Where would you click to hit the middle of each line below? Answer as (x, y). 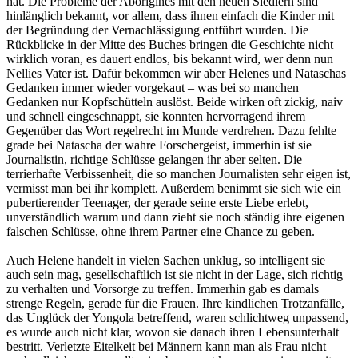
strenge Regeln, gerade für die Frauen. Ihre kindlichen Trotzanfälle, (175, 303)
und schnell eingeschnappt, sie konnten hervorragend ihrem (156, 116)
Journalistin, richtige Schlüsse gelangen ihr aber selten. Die (154, 159)
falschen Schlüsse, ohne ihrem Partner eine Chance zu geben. (161, 231)
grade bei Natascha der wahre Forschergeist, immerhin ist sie (159, 145)
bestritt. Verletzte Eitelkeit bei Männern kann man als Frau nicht (166, 346)
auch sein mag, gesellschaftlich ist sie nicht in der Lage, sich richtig (175, 274)
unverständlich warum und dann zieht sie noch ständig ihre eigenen (175, 217)
